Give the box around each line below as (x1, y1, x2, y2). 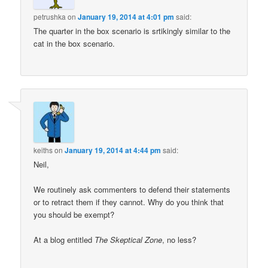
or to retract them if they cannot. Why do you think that (33, 196, 224, 208)
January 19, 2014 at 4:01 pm (78, 11, 175, 23)
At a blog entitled (33, 234, 95, 246)
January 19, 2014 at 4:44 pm (65, 144, 162, 156)
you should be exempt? (33, 208, 115, 220)
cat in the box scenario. (33, 38, 115, 50)
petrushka (33, 11, 66, 22)
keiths (33, 144, 53, 155)
